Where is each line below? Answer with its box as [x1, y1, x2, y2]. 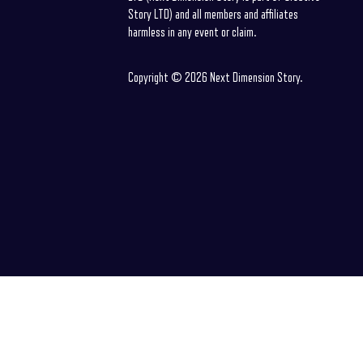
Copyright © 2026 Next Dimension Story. [127, 71, 302, 84]
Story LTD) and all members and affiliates [127, 8, 298, 21]
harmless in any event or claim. [127, 26, 256, 39]
